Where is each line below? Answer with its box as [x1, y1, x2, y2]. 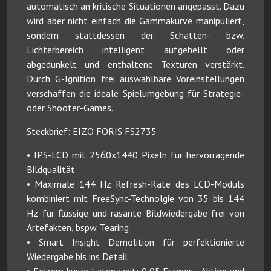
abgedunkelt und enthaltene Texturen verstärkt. [27, 57, 244, 70]
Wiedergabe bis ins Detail [27, 250, 128, 263]
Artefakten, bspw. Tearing [27, 221, 129, 233]
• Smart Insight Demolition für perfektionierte [27, 235, 244, 248]
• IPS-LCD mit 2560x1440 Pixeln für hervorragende [27, 148, 244, 161]
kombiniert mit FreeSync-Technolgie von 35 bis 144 [27, 192, 244, 204]
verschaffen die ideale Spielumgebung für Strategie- [27, 87, 244, 99]
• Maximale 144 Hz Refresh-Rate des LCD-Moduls [27, 177, 244, 190]
